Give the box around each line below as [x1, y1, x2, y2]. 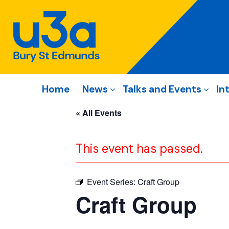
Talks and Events [123, 83, 201, 96]
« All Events [76, 107, 122, 119]
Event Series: [87, 176, 138, 188]
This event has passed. [76, 141, 203, 156]
